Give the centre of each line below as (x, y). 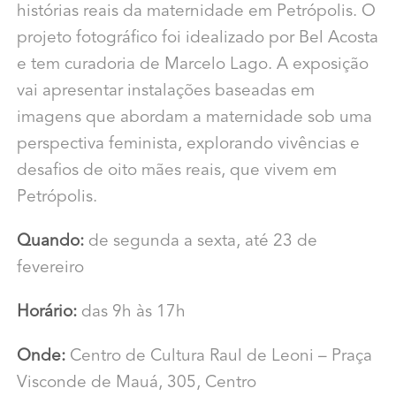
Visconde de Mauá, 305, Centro (136, 384)
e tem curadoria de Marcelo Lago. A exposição (192, 65)
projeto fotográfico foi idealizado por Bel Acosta (197, 39)
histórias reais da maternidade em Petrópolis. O (196, 12)
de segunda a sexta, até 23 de (200, 242)
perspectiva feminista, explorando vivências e (188, 145)
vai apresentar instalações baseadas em (165, 92)
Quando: (50, 242)
